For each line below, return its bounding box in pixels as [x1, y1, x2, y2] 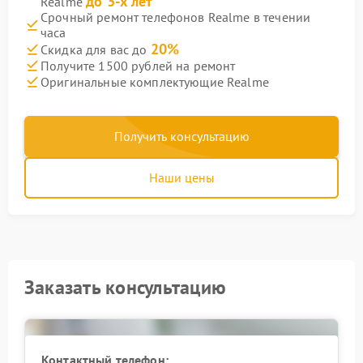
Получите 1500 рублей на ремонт [41, 57, 236, 74]
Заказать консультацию [24, 275, 227, 300]
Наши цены [148, 169, 215, 186]
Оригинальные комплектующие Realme [41, 73, 269, 90]
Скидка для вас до [41, 41, 151, 58]
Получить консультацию [113, 128, 250, 144]
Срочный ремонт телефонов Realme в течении [41, 9, 311, 25]
